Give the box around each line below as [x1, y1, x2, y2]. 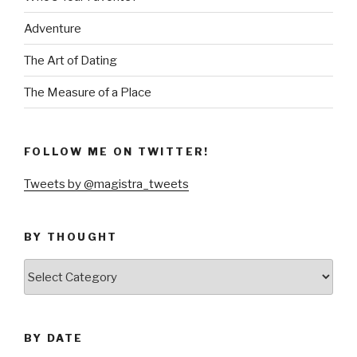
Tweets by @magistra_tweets [24, 176, 189, 191]
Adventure [24, 21, 81, 36]
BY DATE [24, 331, 84, 345]
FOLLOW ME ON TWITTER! [24, 145, 210, 159]
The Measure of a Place [24, 84, 151, 100]
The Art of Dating [24, 53, 117, 68]
